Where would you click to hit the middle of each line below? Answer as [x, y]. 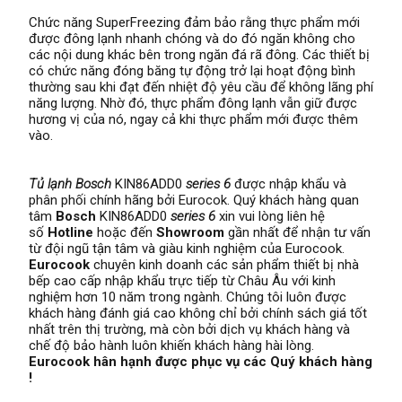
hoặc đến [125, 232]
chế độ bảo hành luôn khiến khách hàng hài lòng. [171, 345]
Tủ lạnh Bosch [72, 184]
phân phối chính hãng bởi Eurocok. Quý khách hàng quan [194, 200]
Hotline [70, 232]
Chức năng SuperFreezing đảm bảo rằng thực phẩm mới [194, 22]
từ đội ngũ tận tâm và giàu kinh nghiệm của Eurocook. [187, 248]
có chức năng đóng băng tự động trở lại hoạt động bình [192, 70]
